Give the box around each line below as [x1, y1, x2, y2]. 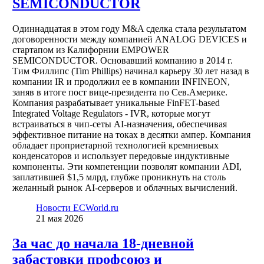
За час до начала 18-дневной [12, 236, 194, 252]
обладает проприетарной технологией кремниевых [12, 140, 219, 151]
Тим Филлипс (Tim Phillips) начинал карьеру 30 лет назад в [12, 66, 249, 77]
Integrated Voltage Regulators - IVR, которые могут [12, 108, 210, 119]
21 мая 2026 [35, 213, 83, 224]
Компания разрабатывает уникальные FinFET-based [12, 98, 220, 108]
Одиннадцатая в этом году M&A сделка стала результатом [12, 24, 246, 34]
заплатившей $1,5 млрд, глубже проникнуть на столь [12, 172, 226, 183]
